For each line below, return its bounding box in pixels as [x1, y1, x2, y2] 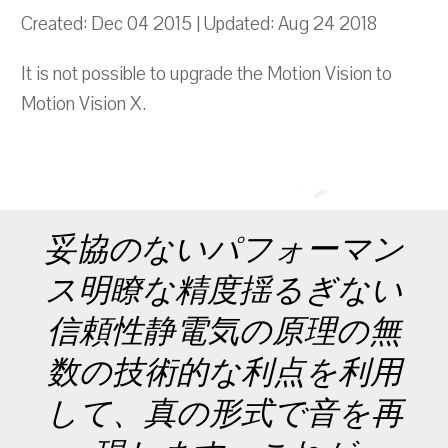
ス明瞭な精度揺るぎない [45, 271, 403, 312]
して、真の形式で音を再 [45, 394, 403, 435]
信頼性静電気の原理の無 [47, 312, 401, 353]
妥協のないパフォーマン [44, 230, 404, 271]
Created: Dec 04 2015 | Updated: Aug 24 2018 [21, 11, 377, 37]
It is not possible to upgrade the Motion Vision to [21, 61, 392, 87]
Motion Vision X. [21, 91, 146, 117]
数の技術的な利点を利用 [46, 353, 402, 394]
